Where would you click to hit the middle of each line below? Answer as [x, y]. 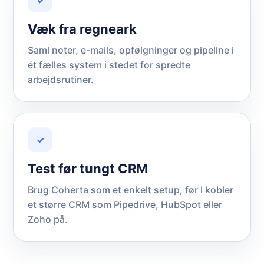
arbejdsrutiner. [61, 80]
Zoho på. [48, 219]
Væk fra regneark [82, 29]
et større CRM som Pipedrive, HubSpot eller [125, 204]
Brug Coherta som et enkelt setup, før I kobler [131, 190]
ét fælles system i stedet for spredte [109, 65]
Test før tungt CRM [88, 169]
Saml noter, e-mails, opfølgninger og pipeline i [131, 50]
